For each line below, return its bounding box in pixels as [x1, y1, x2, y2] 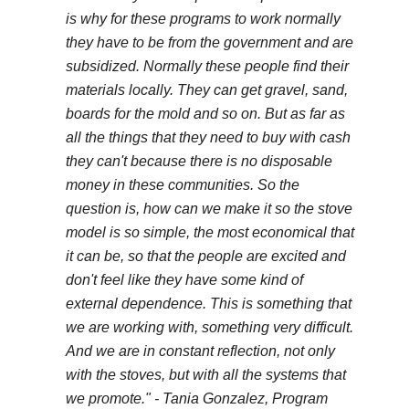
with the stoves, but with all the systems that [66, 367, 346, 383]
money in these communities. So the [66, 177, 299, 194]
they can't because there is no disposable [66, 153, 332, 170]
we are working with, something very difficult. [66, 320, 353, 336]
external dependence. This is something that [66, 296, 351, 312]
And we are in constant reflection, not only [66, 343, 335, 360]
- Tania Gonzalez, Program [154, 391, 328, 407]
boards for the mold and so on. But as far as [66, 106, 345, 122]
